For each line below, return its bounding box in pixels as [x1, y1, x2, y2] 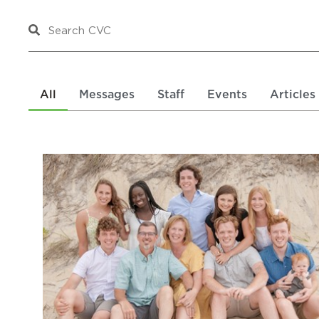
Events [207, 88, 247, 101]
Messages [79, 88, 135, 101]
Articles [270, 88, 315, 101]
